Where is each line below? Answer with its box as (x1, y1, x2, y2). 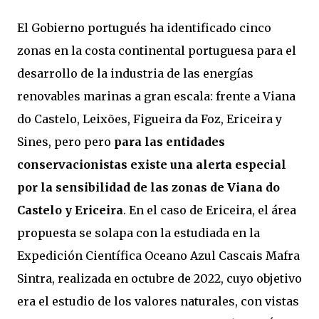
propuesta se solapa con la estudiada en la (17, 226, 260, 240)
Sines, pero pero (17, 135, 114, 149)
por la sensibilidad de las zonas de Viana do (17, 180, 280, 194)
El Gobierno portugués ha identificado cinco (17, 21, 271, 35)
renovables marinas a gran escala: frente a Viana (17, 89, 296, 103)
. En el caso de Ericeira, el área (123, 203, 296, 217)
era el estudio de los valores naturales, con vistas (17, 294, 299, 308)
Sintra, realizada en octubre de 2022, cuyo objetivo (17, 271, 302, 286)
